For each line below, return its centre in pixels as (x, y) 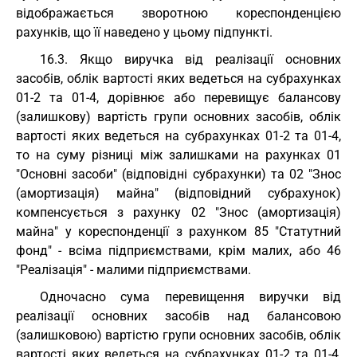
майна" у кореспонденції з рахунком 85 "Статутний (178, 231)
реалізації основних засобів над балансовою (178, 316)
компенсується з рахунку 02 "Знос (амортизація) (178, 212)
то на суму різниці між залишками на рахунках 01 (178, 155)
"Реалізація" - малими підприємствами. (133, 270)
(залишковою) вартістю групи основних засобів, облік (178, 335)
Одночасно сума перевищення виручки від (190, 297)
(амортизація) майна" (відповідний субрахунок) (178, 193)
